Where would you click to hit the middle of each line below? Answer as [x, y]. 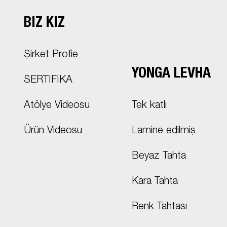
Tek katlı [149, 106]
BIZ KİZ [44, 24]
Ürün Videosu [53, 131]
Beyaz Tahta [159, 157]
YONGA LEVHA [172, 74]
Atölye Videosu [57, 106]
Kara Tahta [155, 182]
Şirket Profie [51, 55]
